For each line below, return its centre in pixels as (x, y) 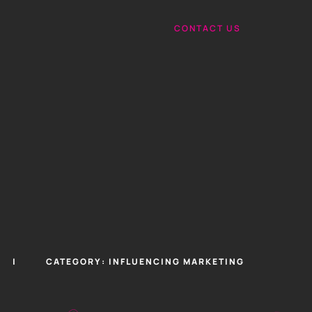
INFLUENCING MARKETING (177, 262)
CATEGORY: (77, 262)
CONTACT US (208, 28)
